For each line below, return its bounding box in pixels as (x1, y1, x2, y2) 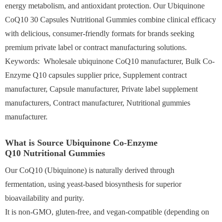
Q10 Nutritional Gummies (5, 148, 105, 158)
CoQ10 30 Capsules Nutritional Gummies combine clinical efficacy (5, 15, 216, 24)
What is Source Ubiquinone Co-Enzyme (5, 137, 158, 148)
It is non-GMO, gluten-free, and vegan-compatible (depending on (5, 207, 209, 216)
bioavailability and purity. (5, 193, 84, 202)
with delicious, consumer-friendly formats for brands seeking (5, 29, 194, 38)
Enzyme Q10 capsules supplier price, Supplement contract (5, 70, 187, 79)
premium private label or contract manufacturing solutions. (5, 43, 187, 52)
